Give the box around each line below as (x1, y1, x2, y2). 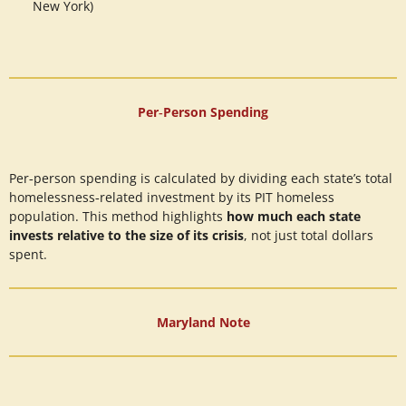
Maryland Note (156, 314, 250, 332)
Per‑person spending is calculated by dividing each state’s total (9, 169, 392, 188)
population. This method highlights (9, 208, 227, 226)
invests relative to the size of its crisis (9, 227, 244, 245)
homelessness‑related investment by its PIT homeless (9, 188, 334, 207)
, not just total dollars (244, 227, 373, 245)
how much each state (227, 208, 361, 226)
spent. (9, 246, 47, 264)
